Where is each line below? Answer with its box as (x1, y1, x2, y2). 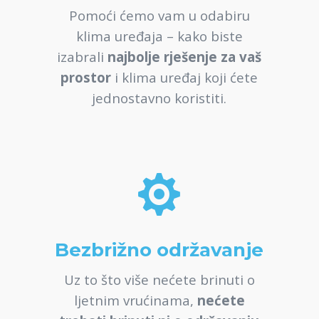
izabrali (57, 48, 108, 66)
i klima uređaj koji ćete (111, 68, 258, 87)
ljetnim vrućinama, (73, 291, 197, 310)
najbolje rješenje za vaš (108, 48, 262, 66)
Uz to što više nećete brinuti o (63, 271, 255, 289)
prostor (61, 68, 112, 87)
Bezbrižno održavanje (55, 239, 264, 262)
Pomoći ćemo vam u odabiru (68, 6, 250, 25)
